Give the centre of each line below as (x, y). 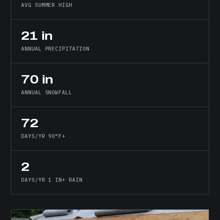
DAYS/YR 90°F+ (43, 136)
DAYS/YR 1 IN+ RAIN (52, 180)
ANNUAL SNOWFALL (47, 93)
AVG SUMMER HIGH (47, 5)
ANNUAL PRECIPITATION (55, 49)
